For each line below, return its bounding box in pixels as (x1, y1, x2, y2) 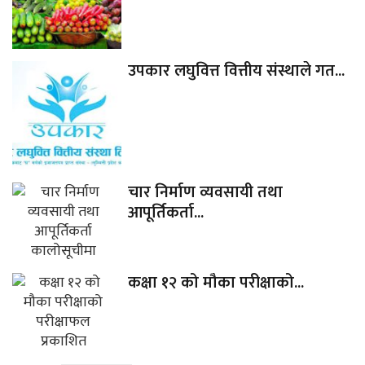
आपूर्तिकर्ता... (127, 198, 204, 226)
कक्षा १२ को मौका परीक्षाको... (127, 268, 304, 297)
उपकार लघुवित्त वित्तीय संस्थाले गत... (127, 57, 345, 86)
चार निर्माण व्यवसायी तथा (127, 178, 283, 206)
